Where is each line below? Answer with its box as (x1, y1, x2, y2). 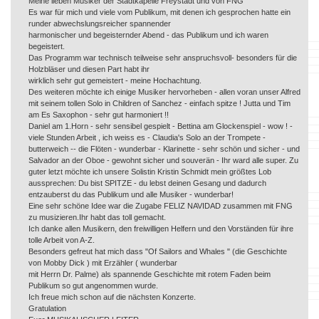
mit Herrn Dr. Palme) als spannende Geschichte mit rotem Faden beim (28, 269, 271, 278)
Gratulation (28, 303, 66, 313)
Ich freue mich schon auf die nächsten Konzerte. (28, 292, 196, 301)
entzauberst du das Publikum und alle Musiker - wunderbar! (28, 189, 234, 199)
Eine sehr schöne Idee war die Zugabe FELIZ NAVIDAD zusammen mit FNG (28, 201, 293, 210)
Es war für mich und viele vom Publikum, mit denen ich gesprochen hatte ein (28, 7, 291, 16)
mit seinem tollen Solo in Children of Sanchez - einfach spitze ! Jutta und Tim (28, 98, 291, 108)
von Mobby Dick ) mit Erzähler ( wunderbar (28, 258, 177, 267)
